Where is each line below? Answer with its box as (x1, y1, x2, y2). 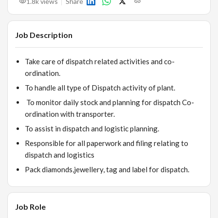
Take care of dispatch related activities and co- (25, 56, 175, 66)
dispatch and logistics (25, 150, 94, 159)
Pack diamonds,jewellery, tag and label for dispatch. (25, 164, 189, 174)
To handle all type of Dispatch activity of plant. (25, 83, 175, 92)
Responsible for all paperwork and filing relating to (25, 138, 188, 147)
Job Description (15, 30, 73, 39)
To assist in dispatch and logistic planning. (25, 124, 159, 133)
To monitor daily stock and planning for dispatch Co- (25, 97, 194, 107)
